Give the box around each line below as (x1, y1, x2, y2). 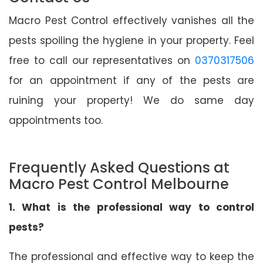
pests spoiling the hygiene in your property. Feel (9, 33, 254, 48)
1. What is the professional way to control (9, 200, 254, 214)
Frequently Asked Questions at (9, 157, 230, 177)
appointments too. (9, 113, 103, 127)
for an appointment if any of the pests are (9, 73, 254, 87)
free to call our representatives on (9, 53, 195, 68)
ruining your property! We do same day (9, 93, 254, 107)
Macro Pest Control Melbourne (9, 174, 229, 194)
